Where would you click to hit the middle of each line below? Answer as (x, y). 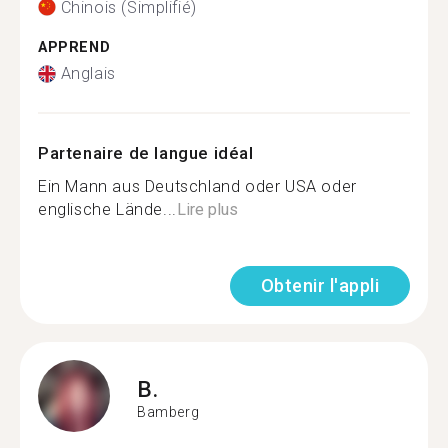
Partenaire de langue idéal (146, 153)
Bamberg (168, 411)
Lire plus (207, 209)
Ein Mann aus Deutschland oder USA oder (197, 186)
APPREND (74, 47)
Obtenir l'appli (319, 285)
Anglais (88, 73)
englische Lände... (107, 209)
